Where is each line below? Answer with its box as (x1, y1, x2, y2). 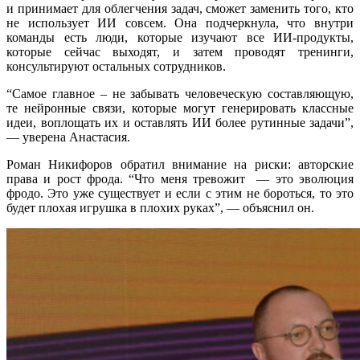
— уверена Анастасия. (6, 129, 130, 144)
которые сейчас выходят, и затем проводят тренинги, (6, 44, 354, 59)
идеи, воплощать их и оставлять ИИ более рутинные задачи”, (6, 115, 354, 129)
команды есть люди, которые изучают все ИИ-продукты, (6, 30, 354, 44)
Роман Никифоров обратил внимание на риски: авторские (6, 157, 354, 171)
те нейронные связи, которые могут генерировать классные (6, 100, 354, 115)
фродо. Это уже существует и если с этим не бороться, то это (6, 186, 354, 200)
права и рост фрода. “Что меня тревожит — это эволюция (6, 171, 354, 186)
